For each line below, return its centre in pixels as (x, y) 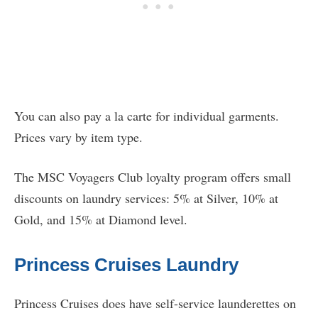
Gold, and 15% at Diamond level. (101, 220)
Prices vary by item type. (78, 137)
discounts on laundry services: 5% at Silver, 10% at (146, 198)
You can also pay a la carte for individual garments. (147, 116)
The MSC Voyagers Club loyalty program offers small (153, 177)
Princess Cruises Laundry (126, 265)
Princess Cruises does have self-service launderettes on (155, 303)
